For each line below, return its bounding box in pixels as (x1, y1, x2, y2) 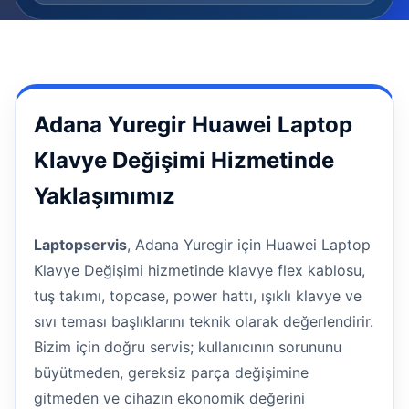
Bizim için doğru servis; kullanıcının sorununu (34, 337, 341, 356)
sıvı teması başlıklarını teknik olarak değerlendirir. (34, 311, 373, 330)
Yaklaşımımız (34, 183, 175, 209)
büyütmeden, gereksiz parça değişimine (34, 362, 309, 382)
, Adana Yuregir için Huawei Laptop (127, 235, 371, 254)
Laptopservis (34, 235, 127, 254)
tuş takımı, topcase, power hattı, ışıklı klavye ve (34, 286, 362, 305)
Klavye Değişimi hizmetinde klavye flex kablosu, (34, 260, 365, 279)
